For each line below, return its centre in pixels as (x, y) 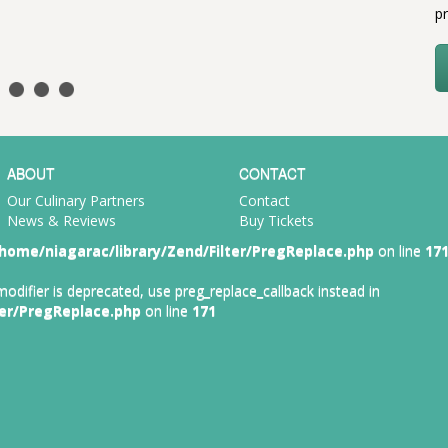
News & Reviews (61, 220)
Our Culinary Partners (75, 200)
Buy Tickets (276, 220)
